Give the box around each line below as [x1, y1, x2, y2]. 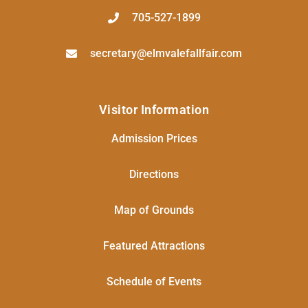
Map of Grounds [114, 203, 194, 217]
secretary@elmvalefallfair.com [90, 47, 242, 60]
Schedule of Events [107, 275, 201, 289]
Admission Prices [111, 132, 197, 146]
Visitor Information [98, 102, 210, 118]
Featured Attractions [103, 239, 205, 253]
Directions [129, 168, 179, 181]
